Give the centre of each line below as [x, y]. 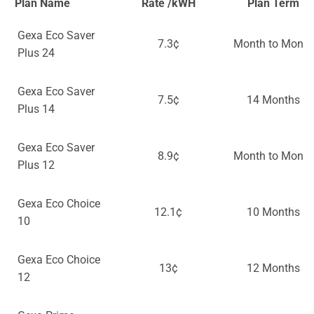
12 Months [273, 268]
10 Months [273, 212]
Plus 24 [36, 53]
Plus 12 [36, 165]
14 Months [273, 100]
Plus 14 [36, 109]
